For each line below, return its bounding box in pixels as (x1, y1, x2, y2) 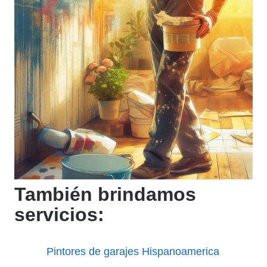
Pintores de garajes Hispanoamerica (46, 245, 219, 257)
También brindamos (14, 183, 196, 205)
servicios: (14, 203, 104, 225)
